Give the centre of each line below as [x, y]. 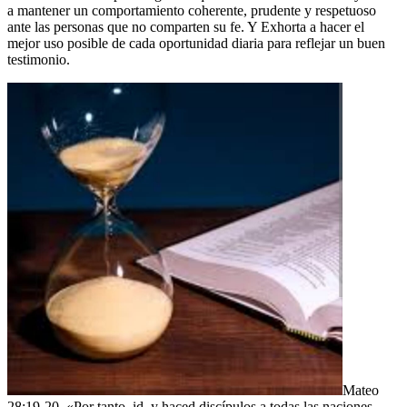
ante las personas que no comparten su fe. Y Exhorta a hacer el [186, 26]
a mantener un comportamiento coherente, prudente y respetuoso [192, 10]
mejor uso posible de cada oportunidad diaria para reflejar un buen [196, 43]
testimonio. [39, 59]
